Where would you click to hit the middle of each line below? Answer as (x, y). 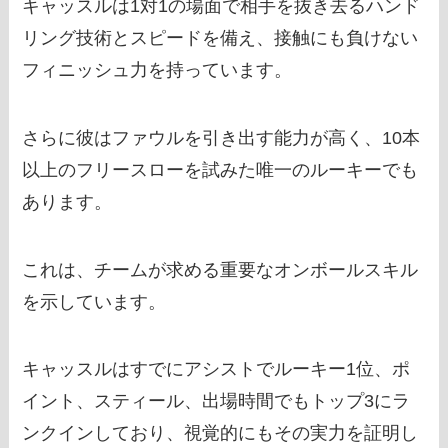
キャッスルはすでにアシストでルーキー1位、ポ (216, 369)
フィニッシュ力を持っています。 (157, 69)
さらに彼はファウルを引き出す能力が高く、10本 (221, 137)
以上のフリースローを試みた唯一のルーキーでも (220, 169)
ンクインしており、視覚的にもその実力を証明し (220, 433)
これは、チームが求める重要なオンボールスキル (220, 269)
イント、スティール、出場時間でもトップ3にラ (216, 401)
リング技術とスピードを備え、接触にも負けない (220, 37)
